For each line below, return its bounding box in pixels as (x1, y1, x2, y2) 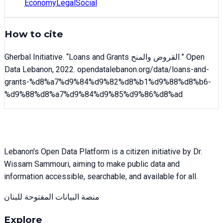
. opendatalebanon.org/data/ (74, 65, 172, 75)
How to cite (4, 28, 63, 40)
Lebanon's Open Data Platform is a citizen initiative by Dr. (4, 147, 202, 157)
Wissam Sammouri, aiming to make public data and (4, 159, 180, 169)
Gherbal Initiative (4, 52, 63, 62)
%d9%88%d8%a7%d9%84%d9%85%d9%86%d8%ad (4, 90, 183, 100)
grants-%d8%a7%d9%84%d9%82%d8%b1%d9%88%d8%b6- (4, 77, 211, 87)
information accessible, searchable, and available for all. (4, 172, 198, 182)
